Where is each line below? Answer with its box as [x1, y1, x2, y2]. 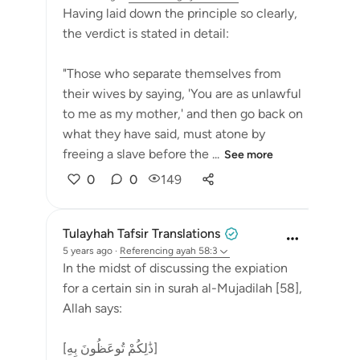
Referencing [120, 245, 174, 256]
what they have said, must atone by [63, 126, 265, 141]
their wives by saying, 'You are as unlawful [63, 86, 301, 101]
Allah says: [63, 301, 122, 316]
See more [224, 148, 273, 162]
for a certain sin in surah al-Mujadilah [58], [63, 280, 302, 296]
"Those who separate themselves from [63, 66, 281, 81]
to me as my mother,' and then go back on [63, 106, 303, 121]
